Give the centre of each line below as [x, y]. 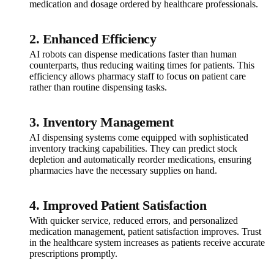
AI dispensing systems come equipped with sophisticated [139, 138]
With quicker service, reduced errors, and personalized [134, 221]
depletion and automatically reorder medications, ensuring [140, 160]
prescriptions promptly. [73, 254]
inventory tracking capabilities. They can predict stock [133, 149]
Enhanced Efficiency [99, 39]
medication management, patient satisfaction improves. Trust [145, 232]
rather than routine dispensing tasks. [98, 87]
